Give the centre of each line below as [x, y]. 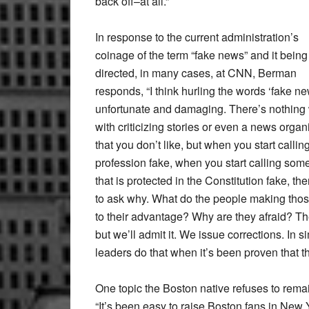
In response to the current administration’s [197, 37]
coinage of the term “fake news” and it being [201, 54]
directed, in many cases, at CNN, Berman [196, 72]
